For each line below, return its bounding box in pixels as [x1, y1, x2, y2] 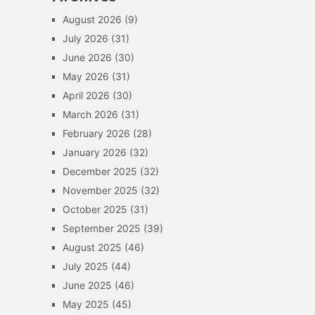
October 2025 [62, 203, 127, 215]
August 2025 [62, 241, 122, 253]
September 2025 [62, 222, 141, 234]
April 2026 [62, 89, 110, 101]
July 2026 [62, 32, 108, 44]
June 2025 [62, 279, 112, 291]
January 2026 [62, 146, 127, 158]
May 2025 [62, 298, 109, 310]
